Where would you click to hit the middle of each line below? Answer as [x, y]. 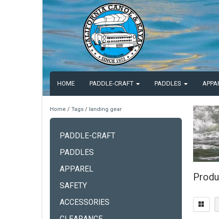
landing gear [105, 109]
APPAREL [77, 169]
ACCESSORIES [85, 202]
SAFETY [73, 186]
